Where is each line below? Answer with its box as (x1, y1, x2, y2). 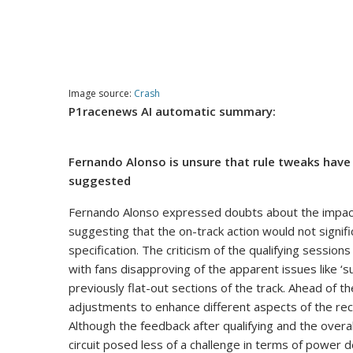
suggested (69, 173, 131, 189)
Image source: (69, 87, 134, 101)
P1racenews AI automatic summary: (69, 103, 276, 120)
